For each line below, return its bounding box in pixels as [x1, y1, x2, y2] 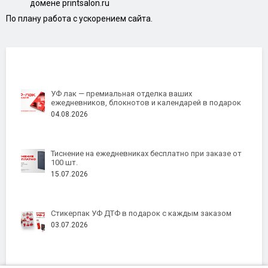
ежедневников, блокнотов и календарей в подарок [51, 98, 241, 107]
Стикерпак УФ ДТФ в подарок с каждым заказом [51, 208, 232, 218]
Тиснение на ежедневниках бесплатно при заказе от [51, 148, 242, 158]
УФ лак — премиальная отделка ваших [51, 89, 192, 98]
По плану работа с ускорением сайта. [6, 13, 153, 23]
